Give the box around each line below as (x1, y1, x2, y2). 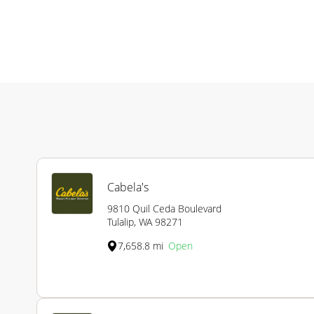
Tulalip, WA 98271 (107, 215, 183, 229)
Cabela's (107, 179, 149, 196)
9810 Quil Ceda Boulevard (107, 202, 221, 216)
